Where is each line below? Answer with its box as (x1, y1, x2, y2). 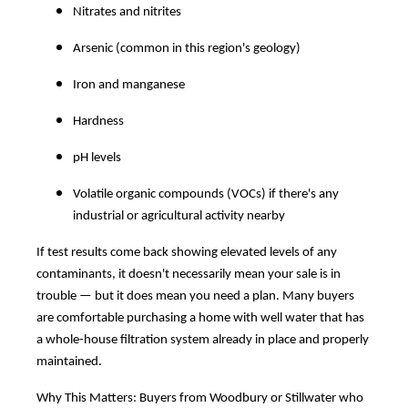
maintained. (36, 354, 102, 369)
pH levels (73, 150, 121, 165)
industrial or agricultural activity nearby (73, 209, 285, 223)
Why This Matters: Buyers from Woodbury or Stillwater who (36, 391, 363, 405)
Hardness (73, 114, 124, 128)
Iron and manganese (73, 77, 185, 92)
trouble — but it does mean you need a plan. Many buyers (36, 289, 354, 303)
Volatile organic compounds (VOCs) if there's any (73, 187, 339, 201)
